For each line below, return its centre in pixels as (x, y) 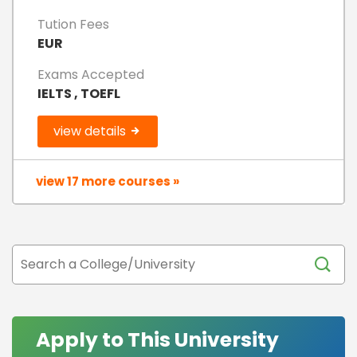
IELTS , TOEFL (79, 93)
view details (91, 131)
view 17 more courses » (108, 181)
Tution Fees (73, 24)
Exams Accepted (91, 74)
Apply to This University (157, 339)
